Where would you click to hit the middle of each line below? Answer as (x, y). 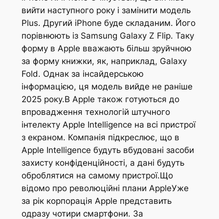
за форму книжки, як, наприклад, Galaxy (104, 61)
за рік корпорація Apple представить (96, 201)
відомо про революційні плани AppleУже (105, 188)
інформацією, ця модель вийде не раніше (107, 87)
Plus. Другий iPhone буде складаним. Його (108, 23)
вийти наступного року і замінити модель (106, 11)
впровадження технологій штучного (96, 112)
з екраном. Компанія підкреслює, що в (100, 138)
